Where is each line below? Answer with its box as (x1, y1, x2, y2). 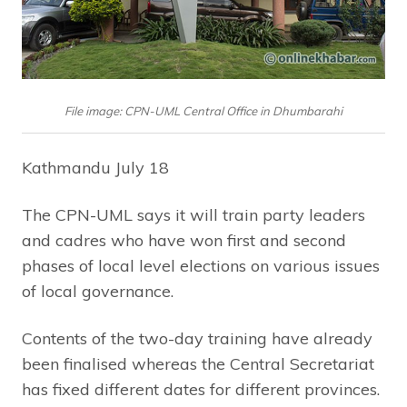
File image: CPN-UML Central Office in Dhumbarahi (65, 103, 342, 118)
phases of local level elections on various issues (22, 254, 380, 276)
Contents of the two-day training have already (22, 327, 372, 349)
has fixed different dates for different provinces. (22, 378, 380, 400)
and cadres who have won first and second (22, 229, 346, 251)
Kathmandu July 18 (22, 156, 169, 178)
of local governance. (22, 280, 174, 302)
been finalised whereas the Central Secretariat (22, 352, 374, 374)
